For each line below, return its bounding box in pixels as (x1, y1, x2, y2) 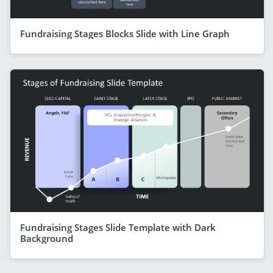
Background (20, 232, 73, 244)
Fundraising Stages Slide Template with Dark (20, 221, 216, 233)
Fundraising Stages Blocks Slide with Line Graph (20, 27, 230, 40)
